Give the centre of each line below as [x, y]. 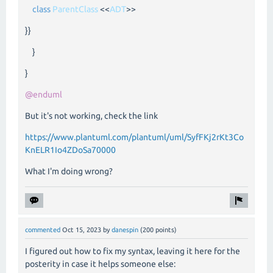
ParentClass [75, 9]
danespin [125, 229]
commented [43, 229]
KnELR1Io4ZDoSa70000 [70, 150]
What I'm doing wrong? [69, 171]
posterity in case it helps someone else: [100, 264]
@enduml [44, 94]
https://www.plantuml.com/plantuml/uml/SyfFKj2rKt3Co [134, 137]
